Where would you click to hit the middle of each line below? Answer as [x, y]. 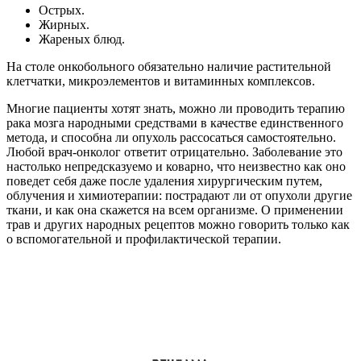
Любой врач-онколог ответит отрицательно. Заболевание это [174, 151]
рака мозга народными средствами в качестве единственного [175, 122]
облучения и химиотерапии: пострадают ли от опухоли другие [179, 195]
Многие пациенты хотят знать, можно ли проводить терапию [176, 108]
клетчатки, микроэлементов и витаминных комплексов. [161, 81]
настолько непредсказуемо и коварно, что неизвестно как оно [176, 166]
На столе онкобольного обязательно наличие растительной [169, 66]
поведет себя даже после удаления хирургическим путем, [164, 180]
